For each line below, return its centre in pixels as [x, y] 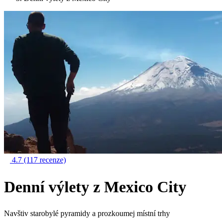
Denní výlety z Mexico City [95, 187]
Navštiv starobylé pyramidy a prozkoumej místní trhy [87, 214]
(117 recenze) [45, 160]
